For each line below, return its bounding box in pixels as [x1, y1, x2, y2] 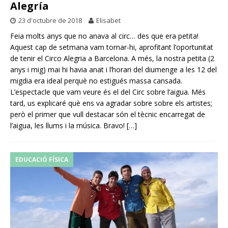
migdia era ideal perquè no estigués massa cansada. [10, 75, 182, 85]
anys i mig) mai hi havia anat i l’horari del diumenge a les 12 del [10, 64, 217, 74]
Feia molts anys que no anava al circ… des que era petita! [10, 31, 198, 41]
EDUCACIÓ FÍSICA [15, 155, 68, 164]
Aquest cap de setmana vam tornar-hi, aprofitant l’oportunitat [10, 42, 213, 52]
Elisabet [96, 15, 121, 25]
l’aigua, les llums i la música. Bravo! [10, 120, 127, 130]
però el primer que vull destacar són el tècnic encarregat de [10, 109, 205, 119]
